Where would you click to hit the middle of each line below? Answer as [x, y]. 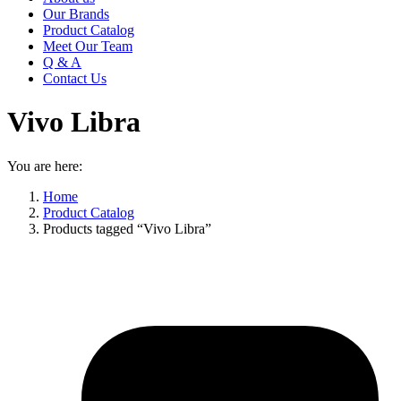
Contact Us [75, 78]
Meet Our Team [88, 46]
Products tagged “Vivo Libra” [127, 228]
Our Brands [76, 14]
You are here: [45, 166]
